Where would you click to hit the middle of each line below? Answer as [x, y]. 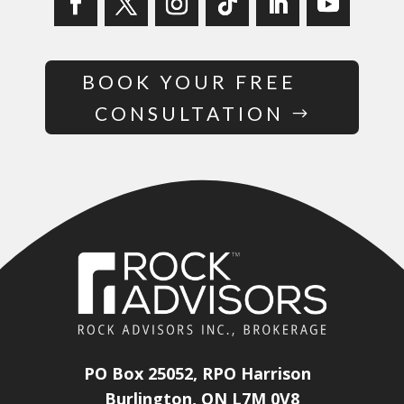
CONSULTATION [190, 113]
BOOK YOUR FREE [190, 81]
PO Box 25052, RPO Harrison [197, 373]
